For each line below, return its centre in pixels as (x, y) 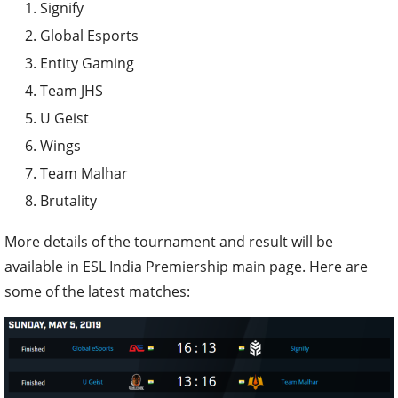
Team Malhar (84, 174)
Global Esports (89, 36)
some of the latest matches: (97, 292)
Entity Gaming (87, 64)
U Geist (64, 119)
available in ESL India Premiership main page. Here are (186, 267)
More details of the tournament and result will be (169, 242)
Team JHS (72, 91)
